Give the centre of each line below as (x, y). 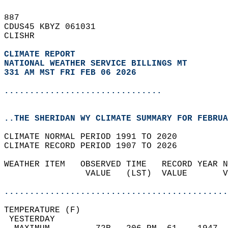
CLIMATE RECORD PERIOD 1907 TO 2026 (96, 146)
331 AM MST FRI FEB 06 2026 (70, 73)
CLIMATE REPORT (42, 54)
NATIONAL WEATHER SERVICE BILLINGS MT (96, 64)
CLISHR (24, 36)
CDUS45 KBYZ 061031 (55, 27)
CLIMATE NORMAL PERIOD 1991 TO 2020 (96, 137)
